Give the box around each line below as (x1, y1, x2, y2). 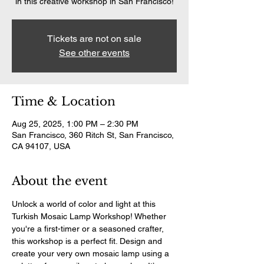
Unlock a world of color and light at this (12, 199, 158, 209)
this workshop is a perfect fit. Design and (12, 236, 164, 246)
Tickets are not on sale (47, 33, 141, 44)
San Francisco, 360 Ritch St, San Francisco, (12, 130, 174, 140)
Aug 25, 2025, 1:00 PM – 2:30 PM (12, 119, 138, 128)
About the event (12, 174, 108, 188)
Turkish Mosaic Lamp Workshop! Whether (12, 212, 169, 221)
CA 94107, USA (12, 141, 70, 151)
